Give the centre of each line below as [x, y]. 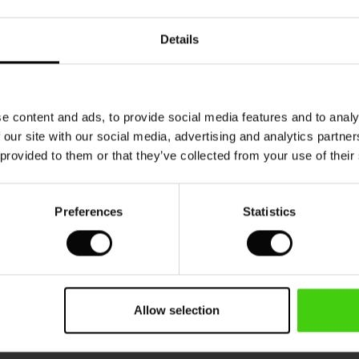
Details [179, 39]
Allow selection [177, 310]
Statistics [269, 212]
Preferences [89, 212]
